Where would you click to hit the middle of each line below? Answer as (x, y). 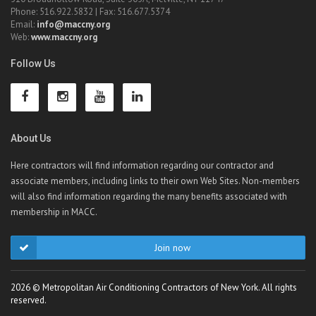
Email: (24, 24)
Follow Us (33, 63)
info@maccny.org (73, 24)
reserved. (29, 300)
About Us (31, 138)
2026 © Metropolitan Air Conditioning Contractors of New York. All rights (154, 287)
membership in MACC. (54, 212)
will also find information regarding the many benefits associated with (149, 196)
